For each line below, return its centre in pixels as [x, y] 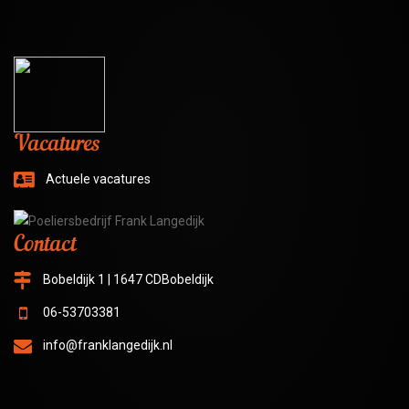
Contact [45, 245]
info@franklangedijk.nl [108, 345]
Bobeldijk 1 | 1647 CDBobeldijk [128, 279]
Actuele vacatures [98, 179]
